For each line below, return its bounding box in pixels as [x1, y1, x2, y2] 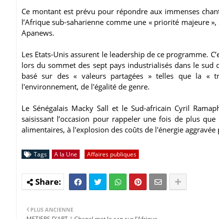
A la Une [54, 150, 77, 158]
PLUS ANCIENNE [30, 205, 73, 213]
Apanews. [22, 27, 56, 38]
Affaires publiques [87, 150, 136, 158]
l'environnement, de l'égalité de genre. [22, 81, 152, 91]
